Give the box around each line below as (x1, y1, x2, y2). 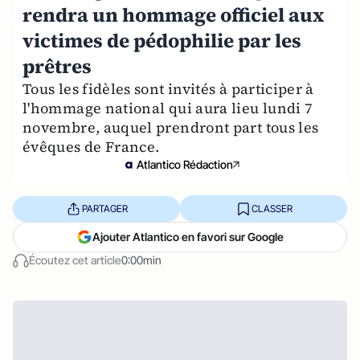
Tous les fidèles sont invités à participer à (22, 79, 314, 99)
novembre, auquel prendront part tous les (22, 117, 319, 137)
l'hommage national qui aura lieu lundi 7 (22, 98, 313, 118)
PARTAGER (81, 202, 128, 215)
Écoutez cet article (29, 253, 121, 267)
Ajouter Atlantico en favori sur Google (92, 230, 284, 243)
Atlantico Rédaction (137, 157, 233, 171)
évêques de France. (22, 137, 160, 157)
